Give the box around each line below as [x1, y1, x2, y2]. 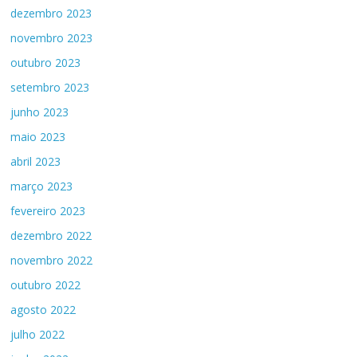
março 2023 [10, 178, 73, 194]
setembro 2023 [10, 80, 90, 95]
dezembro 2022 [10, 228, 92, 243]
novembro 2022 [10, 253, 93, 268]
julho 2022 [10, 327, 65, 342]
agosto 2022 [10, 302, 76, 317]
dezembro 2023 [10, 6, 92, 21]
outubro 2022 [10, 277, 81, 292]
